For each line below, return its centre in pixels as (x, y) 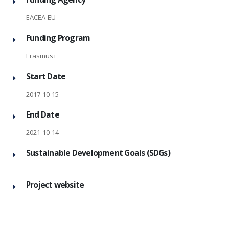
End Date (43, 114)
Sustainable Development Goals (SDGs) (98, 153)
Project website (55, 185)
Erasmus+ (41, 56)
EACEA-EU (41, 17)
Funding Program (58, 38)
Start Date (46, 76)
